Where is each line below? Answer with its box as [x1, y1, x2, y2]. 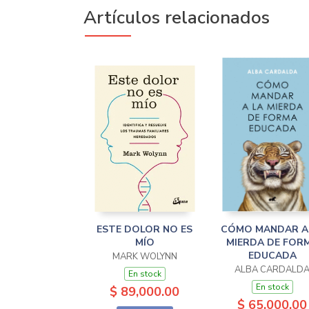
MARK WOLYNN [112, 250, 177, 263]
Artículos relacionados [83, 5, 270, 30]
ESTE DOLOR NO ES [97, 222, 192, 236]
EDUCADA [248, 248, 297, 262]
